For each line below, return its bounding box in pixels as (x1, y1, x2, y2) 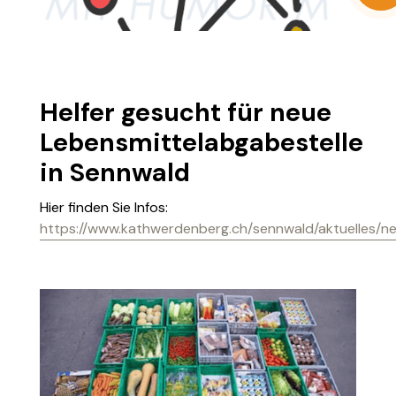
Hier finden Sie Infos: (40, 197, 168, 217)
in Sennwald (40, 156, 190, 189)
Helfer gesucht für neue (40, 95, 331, 129)
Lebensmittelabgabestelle (40, 126, 363, 159)
